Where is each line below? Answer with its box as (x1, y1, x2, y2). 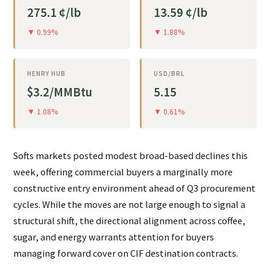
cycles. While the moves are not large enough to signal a (13, 198, 246, 211)
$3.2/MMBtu (27, 84, 93, 101)
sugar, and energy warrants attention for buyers (13, 231, 215, 243)
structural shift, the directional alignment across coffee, (13, 215, 246, 227)
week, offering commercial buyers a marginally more (13, 166, 233, 178)
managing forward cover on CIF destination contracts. (13, 247, 239, 260)
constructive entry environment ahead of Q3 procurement (13, 182, 256, 195)
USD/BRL (154, 69, 185, 78)
